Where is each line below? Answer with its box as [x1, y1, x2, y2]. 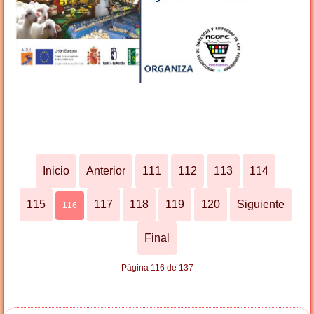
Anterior [86, 164, 125, 177]
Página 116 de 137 [121, 262, 193, 273]
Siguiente [237, 198, 285, 210]
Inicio [43, 164, 69, 177]
